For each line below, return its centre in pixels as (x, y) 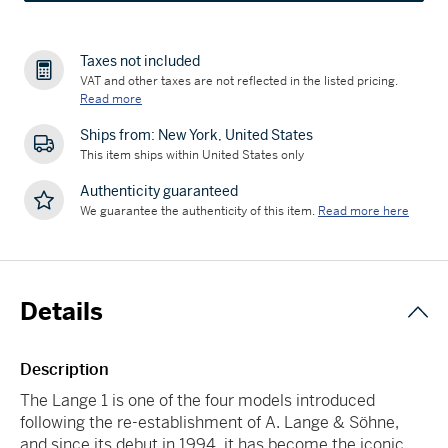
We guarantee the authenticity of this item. (197, 210)
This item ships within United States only (192, 154)
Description (64, 369)
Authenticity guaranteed (159, 190)
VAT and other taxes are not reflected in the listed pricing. (239, 80)
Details (61, 311)
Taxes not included (140, 60)
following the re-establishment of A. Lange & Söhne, (209, 422)
